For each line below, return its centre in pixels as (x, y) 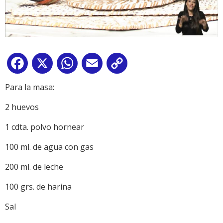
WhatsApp (99, 65)
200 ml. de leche (34, 167)
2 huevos (22, 107)
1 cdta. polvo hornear (45, 127)
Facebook (48, 65)
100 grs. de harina (38, 186)
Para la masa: (30, 87)
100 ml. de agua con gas (49, 147)
